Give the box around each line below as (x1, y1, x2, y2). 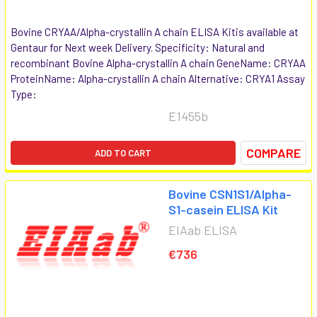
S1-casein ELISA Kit (168, 201, 278, 217)
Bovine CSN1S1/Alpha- (168, 185, 292, 202)
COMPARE (246, 144, 301, 161)
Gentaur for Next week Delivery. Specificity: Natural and (11, 40, 265, 54)
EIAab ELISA (168, 221, 237, 238)
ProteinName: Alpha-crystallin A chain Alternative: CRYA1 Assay (11, 71, 305, 85)
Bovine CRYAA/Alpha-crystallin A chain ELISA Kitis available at (11, 25, 299, 38)
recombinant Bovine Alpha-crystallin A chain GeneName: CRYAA (11, 56, 306, 69)
